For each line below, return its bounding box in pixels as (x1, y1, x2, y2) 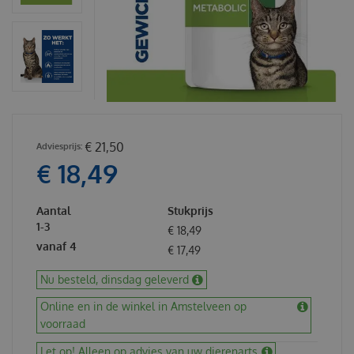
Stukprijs (168, 203, 213, 217)
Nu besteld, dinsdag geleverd (40, 272, 189, 286)
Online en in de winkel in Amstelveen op (40, 299, 247, 313)
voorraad (40, 316, 85, 330)
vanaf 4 (36, 239, 77, 253)
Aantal (36, 203, 71, 217)
